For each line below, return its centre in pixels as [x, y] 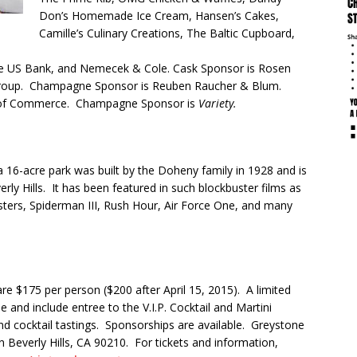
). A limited [262, 290]
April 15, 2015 [198, 290]
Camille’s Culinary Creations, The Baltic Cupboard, [167, 33]
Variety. [218, 104]
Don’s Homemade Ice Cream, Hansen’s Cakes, [159, 16]
